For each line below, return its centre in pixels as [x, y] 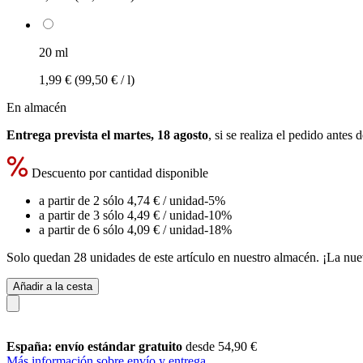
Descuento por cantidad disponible [118, 173]
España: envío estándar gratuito [96, 346]
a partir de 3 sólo [83, 215]
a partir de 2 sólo [83, 200]
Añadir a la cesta [53, 286]
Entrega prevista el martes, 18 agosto [107, 135]
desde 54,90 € [221, 346]
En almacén [36, 107]
